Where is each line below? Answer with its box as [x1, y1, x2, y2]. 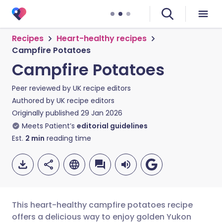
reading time [45, 133, 91, 143]
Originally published [12, 108, 79, 118]
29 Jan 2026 [81, 108, 122, 118]
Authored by [12, 96, 56, 106]
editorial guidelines [77, 121, 148, 131]
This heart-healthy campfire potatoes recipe [12, 199, 193, 211]
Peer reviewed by [12, 83, 73, 93]
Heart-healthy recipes [56, 33, 147, 44]
